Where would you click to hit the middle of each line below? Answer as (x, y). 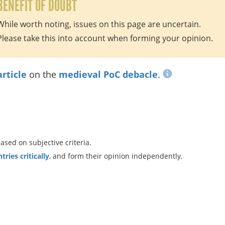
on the (43, 74)
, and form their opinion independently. (116, 156)
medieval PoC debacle (108, 74)
